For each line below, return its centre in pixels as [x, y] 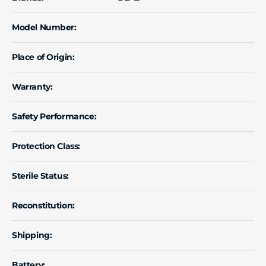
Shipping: [32, 235]
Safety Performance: [54, 116]
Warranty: [32, 86]
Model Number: [44, 27]
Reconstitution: [43, 205]
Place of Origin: [43, 57]
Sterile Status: [40, 175]
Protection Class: [46, 146]
